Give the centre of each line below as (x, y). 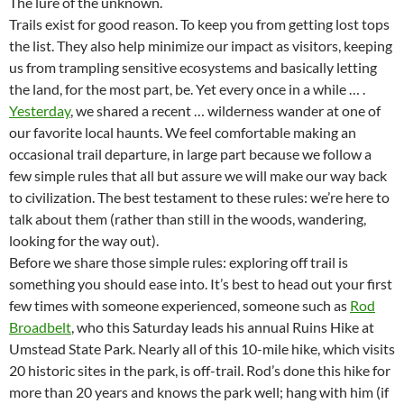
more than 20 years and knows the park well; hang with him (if (199, 392)
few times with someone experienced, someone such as (179, 305)
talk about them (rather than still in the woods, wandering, (188, 219)
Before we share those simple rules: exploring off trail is (179, 262)
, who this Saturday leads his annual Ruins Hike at (223, 327)
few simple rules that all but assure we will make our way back (198, 175)
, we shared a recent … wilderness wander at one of (225, 110)
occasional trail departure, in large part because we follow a (190, 154)
